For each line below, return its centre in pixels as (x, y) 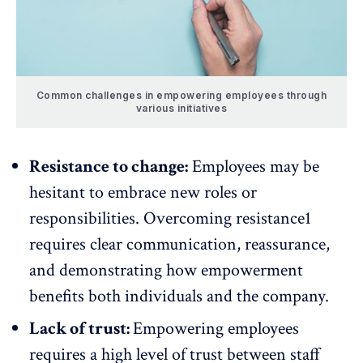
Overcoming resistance (224, 219)
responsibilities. (86, 219)
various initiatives (181, 109)
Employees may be (254, 167)
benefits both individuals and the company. (179, 297)
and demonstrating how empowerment (166, 271)
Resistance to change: (109, 167)
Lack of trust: (81, 329)
